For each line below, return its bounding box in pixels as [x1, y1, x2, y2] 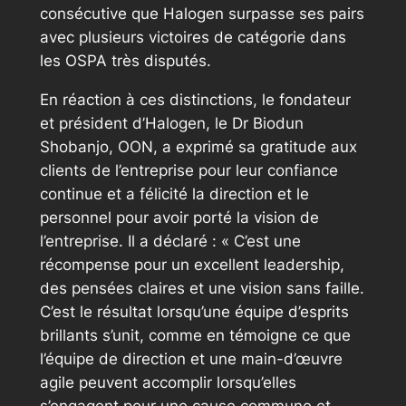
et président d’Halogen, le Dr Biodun [39, 113, 304, 132]
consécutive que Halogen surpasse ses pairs [39, 5, 364, 24]
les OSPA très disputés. [39, 52, 211, 71]
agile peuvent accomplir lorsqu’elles [39, 372, 296, 391]
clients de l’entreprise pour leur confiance [39, 160, 338, 179]
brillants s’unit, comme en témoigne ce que [39, 325, 351, 344]
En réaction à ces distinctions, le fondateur [39, 90, 351, 109]
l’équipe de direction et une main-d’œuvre [39, 349, 343, 368]
